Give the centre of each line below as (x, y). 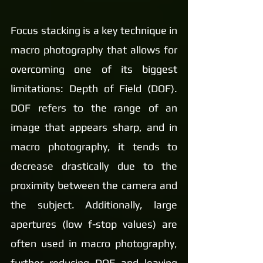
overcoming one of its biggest (94, 69)
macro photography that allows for (94, 50)
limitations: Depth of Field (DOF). (94, 88)
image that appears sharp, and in (94, 127)
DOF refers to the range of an (94, 108)
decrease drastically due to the (94, 166)
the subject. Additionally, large (94, 205)
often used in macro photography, (94, 243)
